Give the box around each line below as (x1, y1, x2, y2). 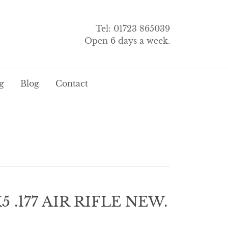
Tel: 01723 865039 (96, 23, 170, 34)
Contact (55, 78, 88, 89)
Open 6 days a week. (84, 35, 170, 46)
